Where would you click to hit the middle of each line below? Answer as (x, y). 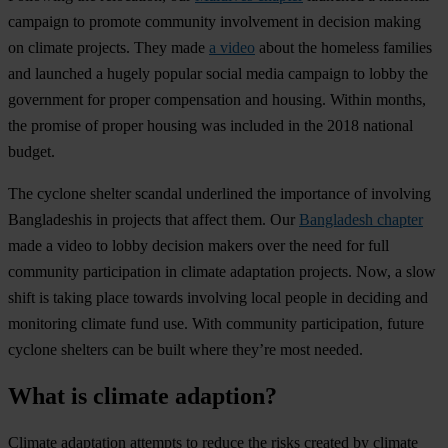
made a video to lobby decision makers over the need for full (198, 246)
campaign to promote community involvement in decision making (214, 22)
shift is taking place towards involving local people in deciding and (218, 298)
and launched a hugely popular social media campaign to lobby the (218, 74)
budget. (31, 152)
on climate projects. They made (108, 48)
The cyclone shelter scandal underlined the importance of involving (219, 194)
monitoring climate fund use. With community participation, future (216, 324)
